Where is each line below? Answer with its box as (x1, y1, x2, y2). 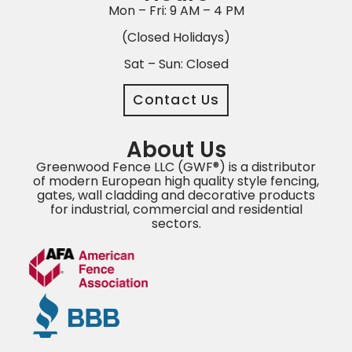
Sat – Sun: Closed (123, 54, 229, 73)
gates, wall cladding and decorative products (37, 185, 315, 204)
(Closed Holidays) (122, 27, 230, 46)
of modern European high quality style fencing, (33, 171, 319, 190)
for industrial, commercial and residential (49, 200, 302, 218)
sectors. (151, 214, 201, 233)
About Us (126, 134, 226, 165)
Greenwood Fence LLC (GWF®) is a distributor (36, 157, 316, 176)
